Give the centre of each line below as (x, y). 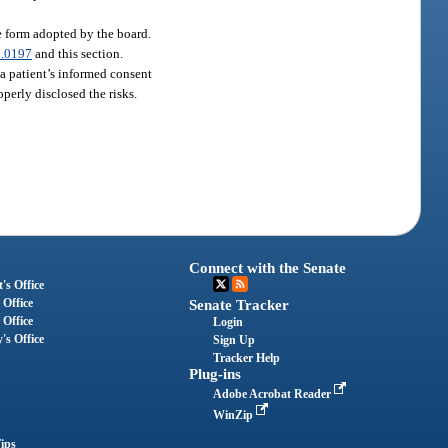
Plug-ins (215, 373)
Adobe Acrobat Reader (274, 393)
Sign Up (234, 339)
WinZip (235, 414)
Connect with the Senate (268, 267)
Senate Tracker (239, 304)
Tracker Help (247, 357)
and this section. (78, 54)
